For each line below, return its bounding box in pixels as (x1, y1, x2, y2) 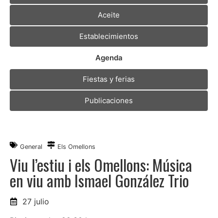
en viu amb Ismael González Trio (10, 168, 189, 192)
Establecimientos (79, 31, 138, 41)
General (20, 143, 42, 150)
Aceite (98, 10, 120, 19)
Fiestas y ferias (83, 74, 135, 84)
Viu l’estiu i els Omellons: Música (10, 153, 192, 176)
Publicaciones (85, 95, 133, 105)
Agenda (95, 53, 123, 62)
